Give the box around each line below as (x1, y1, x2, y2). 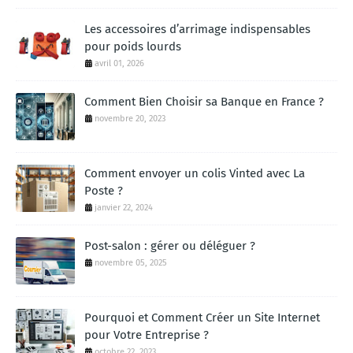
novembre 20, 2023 (95, 113, 165, 124)
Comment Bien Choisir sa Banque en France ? (84, 95, 324, 109)
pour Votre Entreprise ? (84, 328, 209, 342)
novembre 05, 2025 (95, 258, 167, 268)
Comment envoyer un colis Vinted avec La (84, 166, 305, 180)
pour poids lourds (84, 39, 181, 54)
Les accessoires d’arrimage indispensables (84, 22, 310, 36)
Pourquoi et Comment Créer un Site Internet (84, 310, 320, 325)
